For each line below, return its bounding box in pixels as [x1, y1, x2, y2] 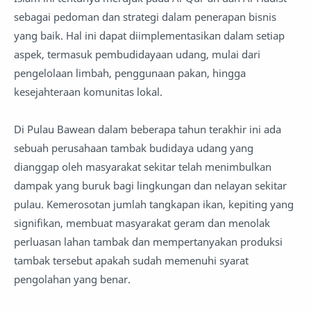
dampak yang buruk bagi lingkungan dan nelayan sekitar [14, 178, 287, 193]
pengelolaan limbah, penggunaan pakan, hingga [14, 66, 246, 81]
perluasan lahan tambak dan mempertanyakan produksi [14, 235, 283, 249]
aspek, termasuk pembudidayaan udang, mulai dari [14, 47, 260, 62]
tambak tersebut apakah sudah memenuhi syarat [14, 253, 249, 268]
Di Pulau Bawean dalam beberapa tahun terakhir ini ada [14, 122, 281, 137]
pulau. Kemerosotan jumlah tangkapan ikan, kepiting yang [14, 197, 294, 212]
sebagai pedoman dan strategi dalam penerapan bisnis [14, 10, 276, 24]
